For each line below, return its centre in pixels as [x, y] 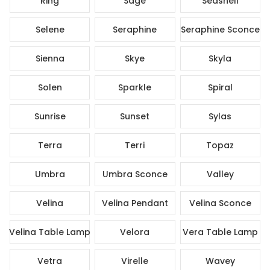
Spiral [220, 87]
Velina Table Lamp [50, 232]
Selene [50, 29]
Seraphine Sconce [220, 29]
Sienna [50, 58]
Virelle [135, 261]
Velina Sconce [220, 203]
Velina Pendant [135, 203]
